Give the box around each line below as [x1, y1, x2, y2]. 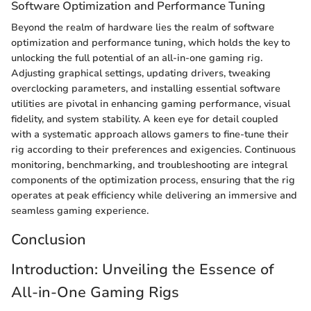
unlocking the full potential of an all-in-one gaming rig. [11, 51, 262, 65]
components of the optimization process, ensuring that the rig [11, 173, 295, 187]
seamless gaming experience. [11, 203, 149, 217]
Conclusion [11, 229, 86, 249]
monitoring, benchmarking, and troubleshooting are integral [11, 158, 287, 171]
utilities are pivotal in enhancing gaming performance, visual [11, 96, 290, 110]
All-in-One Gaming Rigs [11, 283, 179, 303]
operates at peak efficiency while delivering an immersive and [11, 188, 297, 202]
